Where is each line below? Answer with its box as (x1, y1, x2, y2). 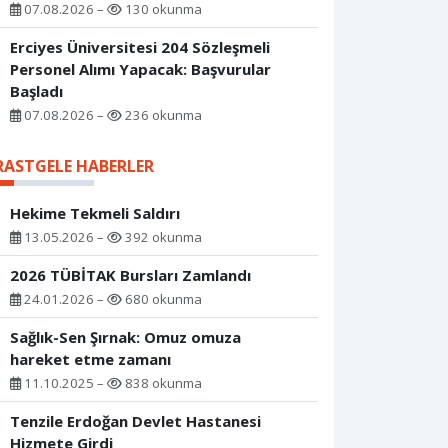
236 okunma (122, 106, 202, 125)
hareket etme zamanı (10, 349, 171, 370)
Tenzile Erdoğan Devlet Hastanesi (10, 411, 261, 432)
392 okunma (122, 228, 202, 247)
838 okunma (122, 374, 202, 393)
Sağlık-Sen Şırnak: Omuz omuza (10, 327, 241, 348)
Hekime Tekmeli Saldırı (10, 203, 180, 224)
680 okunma (122, 290, 202, 309)
